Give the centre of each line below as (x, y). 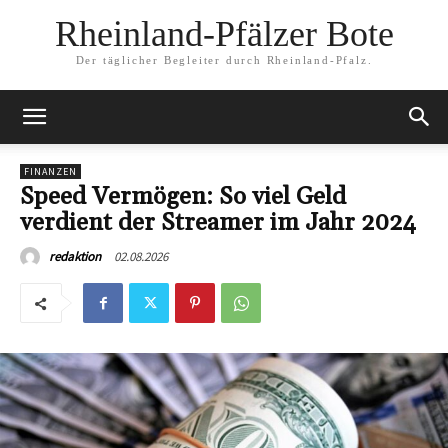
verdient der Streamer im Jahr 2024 (218, 223)
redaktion (75, 256)
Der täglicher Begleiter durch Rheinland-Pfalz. (224, 60)
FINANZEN (50, 171)
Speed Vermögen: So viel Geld (183, 197)
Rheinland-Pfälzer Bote (224, 34)
